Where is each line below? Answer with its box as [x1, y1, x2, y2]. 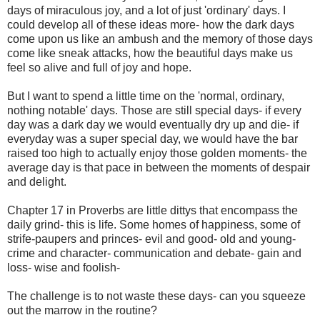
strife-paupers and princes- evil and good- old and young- [7, 232, 296, 245]
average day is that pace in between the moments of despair [7, 161, 310, 174]
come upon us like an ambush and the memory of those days [7, 32, 313, 45]
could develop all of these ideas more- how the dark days [7, 18, 294, 31]
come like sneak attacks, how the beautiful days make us [7, 46, 293, 59]
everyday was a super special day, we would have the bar [7, 132, 298, 145]
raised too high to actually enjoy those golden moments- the [7, 146, 307, 159]
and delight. [7, 175, 66, 188]
